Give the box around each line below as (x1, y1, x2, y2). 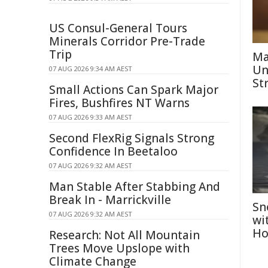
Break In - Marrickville (49, 192, 171, 208)
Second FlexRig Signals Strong (49, 130, 214, 146)
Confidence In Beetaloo (49, 144, 178, 159)
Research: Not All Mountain (49, 227, 200, 243)
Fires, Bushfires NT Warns (49, 95, 190, 111)
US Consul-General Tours (49, 20, 187, 36)
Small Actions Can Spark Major (49, 82, 218, 98)
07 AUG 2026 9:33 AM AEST (49, 112, 132, 121)
